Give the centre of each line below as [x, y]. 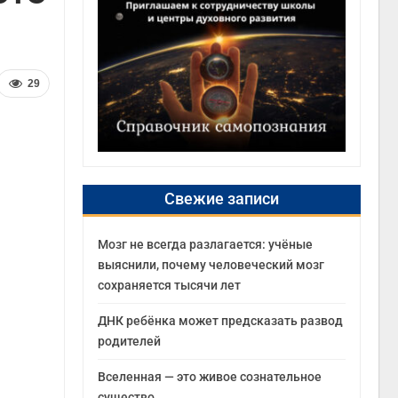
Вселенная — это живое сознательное [210, 376]
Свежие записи [222, 198]
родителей [130, 341]
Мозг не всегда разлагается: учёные [206, 244]
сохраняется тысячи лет [170, 285]
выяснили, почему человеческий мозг [211, 264]
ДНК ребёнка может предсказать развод [221, 320]
